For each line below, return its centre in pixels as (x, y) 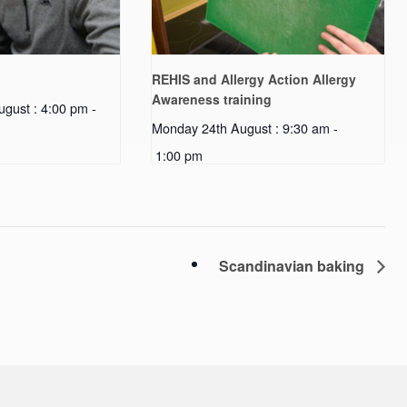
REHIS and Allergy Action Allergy (254, 79)
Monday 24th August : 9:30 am (241, 127)
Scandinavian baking (293, 265)
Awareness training (212, 99)
